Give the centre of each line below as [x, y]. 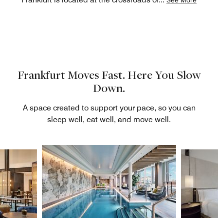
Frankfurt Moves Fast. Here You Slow [109, 74]
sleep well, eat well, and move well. [109, 119]
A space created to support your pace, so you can [109, 108]
